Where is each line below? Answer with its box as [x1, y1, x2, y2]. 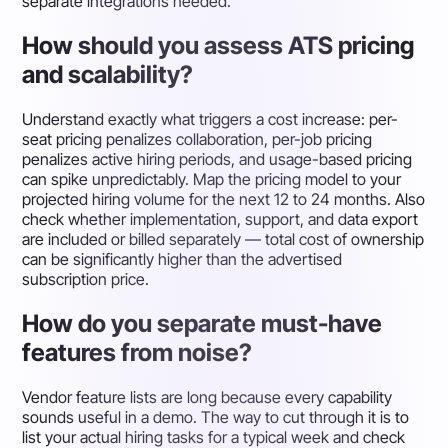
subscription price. [22, 269, 150, 290]
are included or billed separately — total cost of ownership [22, 229, 425, 250]
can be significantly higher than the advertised [22, 249, 343, 270]
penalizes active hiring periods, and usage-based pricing [22, 149, 413, 170]
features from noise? [22, 338, 253, 368]
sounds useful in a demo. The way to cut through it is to [22, 407, 410, 428]
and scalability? [22, 60, 194, 90]
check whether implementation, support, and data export [22, 209, 419, 230]
